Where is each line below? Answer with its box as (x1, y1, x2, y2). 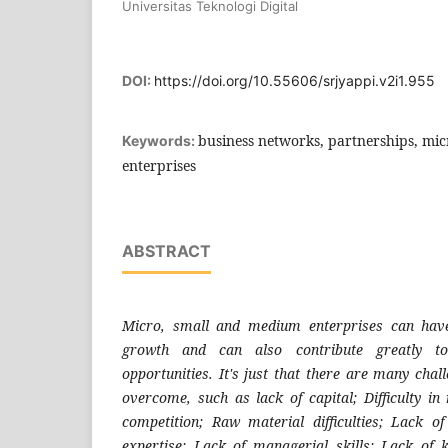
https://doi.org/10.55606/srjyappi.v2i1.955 (154, 72, 435, 90)
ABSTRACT (122, 241, 211, 262)
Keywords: (122, 132, 198, 150)
